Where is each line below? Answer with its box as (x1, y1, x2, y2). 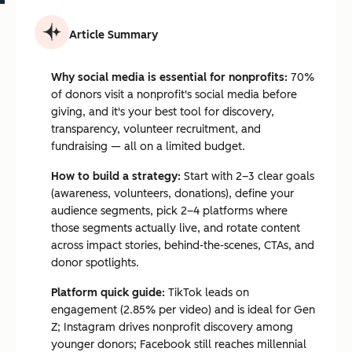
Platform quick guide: (51, 286, 165, 299)
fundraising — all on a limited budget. (51, 140, 245, 153)
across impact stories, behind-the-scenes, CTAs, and (51, 239, 314, 252)
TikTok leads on (165, 286, 249, 299)
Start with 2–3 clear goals (181, 170, 314, 183)
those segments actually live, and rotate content (51, 222, 300, 235)
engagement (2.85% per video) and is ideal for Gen (51, 303, 315, 317)
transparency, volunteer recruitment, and (51, 123, 261, 136)
